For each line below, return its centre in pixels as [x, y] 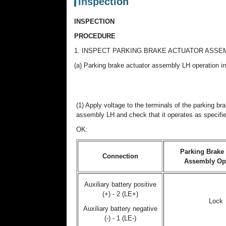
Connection [120, 156]
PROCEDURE [95, 36]
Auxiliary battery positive [120, 184]
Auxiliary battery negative [120, 209]
